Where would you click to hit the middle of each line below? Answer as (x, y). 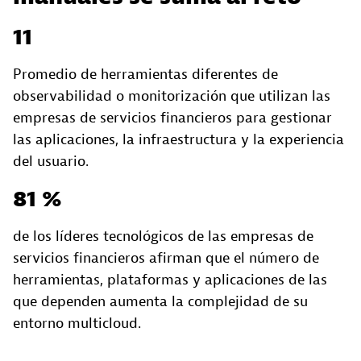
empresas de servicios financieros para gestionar (172, 118)
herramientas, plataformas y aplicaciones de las (170, 280)
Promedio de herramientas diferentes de (145, 75)
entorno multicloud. (77, 324)
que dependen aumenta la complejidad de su (160, 302)
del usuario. (51, 162)
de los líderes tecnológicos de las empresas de (163, 237)
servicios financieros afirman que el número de (166, 259)
